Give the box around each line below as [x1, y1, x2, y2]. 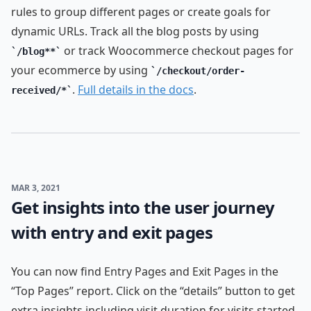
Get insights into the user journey [11, 196, 275, 219]
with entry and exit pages [11, 221, 212, 244]
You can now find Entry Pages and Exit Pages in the [11, 264, 278, 279]
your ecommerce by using [11, 62, 151, 78]
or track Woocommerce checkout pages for [61, 43, 294, 58]
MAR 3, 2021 [11, 182, 60, 194]
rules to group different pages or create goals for [11, 4, 271, 19]
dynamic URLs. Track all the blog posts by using [11, 24, 259, 39]
